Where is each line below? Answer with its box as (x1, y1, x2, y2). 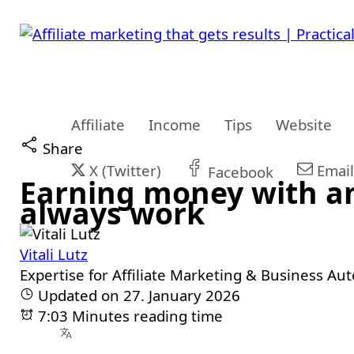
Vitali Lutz (20, 244, 88, 264)
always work (20, 193, 205, 233)
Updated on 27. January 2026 (34, 285, 240, 305)
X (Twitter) (85, 160, 161, 180)
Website (276, 115, 332, 134)
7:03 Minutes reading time (34, 306, 223, 326)
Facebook (204, 162, 273, 182)
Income (149, 115, 201, 134)
